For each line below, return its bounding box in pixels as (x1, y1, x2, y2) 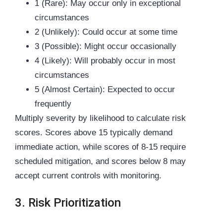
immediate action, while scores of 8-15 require (15, 142, 186, 152)
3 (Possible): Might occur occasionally (35, 41, 176, 51)
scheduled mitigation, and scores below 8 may (15, 156, 186, 166)
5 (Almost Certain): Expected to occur (35, 84, 175, 94)
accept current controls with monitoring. (15, 170, 162, 180)
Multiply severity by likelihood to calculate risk (15, 113, 186, 123)
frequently (35, 99, 71, 109)
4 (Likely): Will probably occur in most (35, 55, 175, 65)
